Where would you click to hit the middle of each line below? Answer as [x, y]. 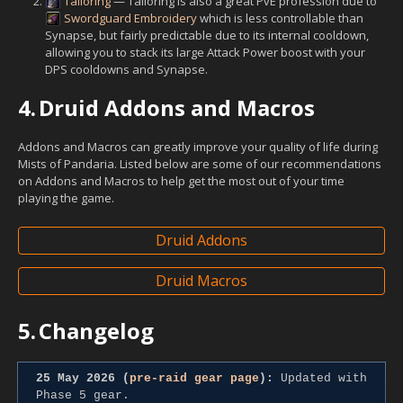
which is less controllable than [280, 18]
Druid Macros [201, 280]
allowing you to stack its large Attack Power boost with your [205, 52]
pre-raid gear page [194, 378]
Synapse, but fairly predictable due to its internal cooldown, [207, 35]
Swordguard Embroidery [130, 18]
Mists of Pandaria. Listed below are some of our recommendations [200, 163]
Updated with [320, 378]
